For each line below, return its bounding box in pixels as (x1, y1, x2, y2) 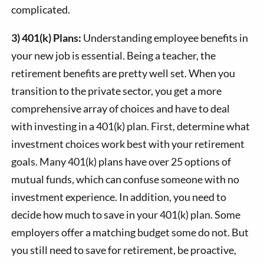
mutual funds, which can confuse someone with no (11, 173, 240, 186)
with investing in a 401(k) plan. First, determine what (11, 120, 250, 133)
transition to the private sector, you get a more (11, 84, 222, 98)
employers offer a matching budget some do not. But (11, 226, 249, 239)
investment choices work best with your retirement (11, 137, 245, 151)
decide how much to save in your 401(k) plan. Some (11, 208, 241, 222)
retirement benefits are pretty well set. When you (11, 67, 236, 80)
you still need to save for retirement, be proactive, (11, 243, 237, 257)
